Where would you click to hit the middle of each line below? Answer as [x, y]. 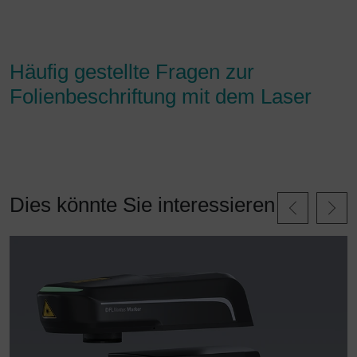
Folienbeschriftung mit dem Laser [161, 97]
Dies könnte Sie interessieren [142, 204]
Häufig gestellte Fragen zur [132, 72]
